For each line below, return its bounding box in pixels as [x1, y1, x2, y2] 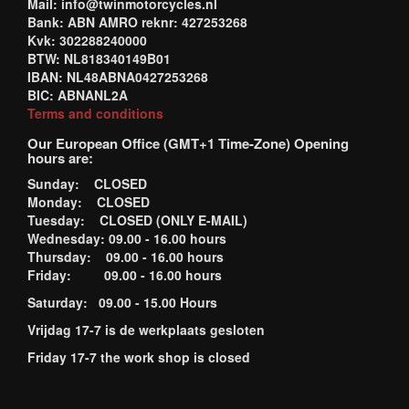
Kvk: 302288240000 [27, 31, 147, 49]
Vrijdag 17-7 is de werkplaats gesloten [27, 320, 265, 339]
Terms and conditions [27, 104, 163, 122]
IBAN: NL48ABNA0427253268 [27, 68, 208, 86]
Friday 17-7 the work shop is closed [27, 348, 254, 366]
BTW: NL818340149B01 [27, 49, 171, 68]
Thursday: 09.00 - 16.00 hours [27, 247, 224, 266]
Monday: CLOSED [27, 193, 150, 211]
